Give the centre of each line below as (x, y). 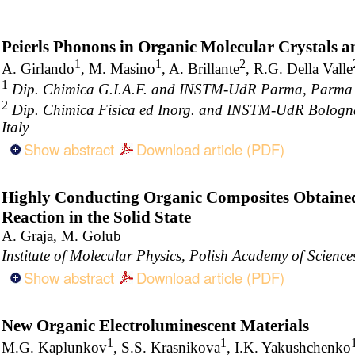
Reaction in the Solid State (96, 217)
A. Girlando (38, 68)
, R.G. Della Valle (299, 68)
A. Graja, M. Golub (61, 235)
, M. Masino (118, 68)
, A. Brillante (200, 68)
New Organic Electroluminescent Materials (155, 325)
